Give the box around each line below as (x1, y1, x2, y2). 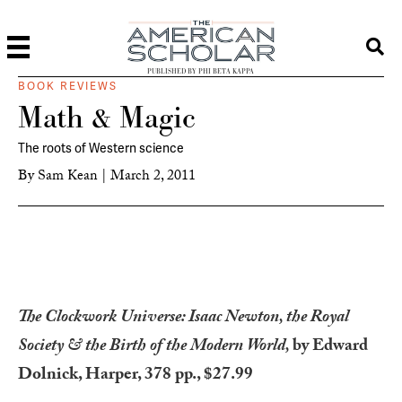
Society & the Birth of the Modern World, (18, 332, 293, 362)
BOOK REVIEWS (18, 79, 118, 93)
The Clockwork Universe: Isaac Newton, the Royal (18, 303, 349, 333)
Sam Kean (38, 164, 98, 189)
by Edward (293, 332, 368, 362)
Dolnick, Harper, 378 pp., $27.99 (18, 361, 253, 390)
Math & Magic (18, 97, 196, 136)
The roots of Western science (18, 140, 184, 156)
